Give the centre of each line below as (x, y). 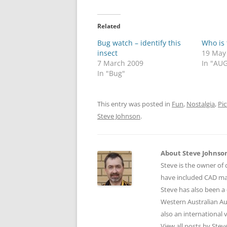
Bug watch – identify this (139, 43)
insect (107, 53)
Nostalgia (201, 104)
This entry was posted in (135, 104)
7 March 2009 (120, 63)
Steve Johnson (119, 116)
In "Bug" (111, 73)
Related (109, 26)
